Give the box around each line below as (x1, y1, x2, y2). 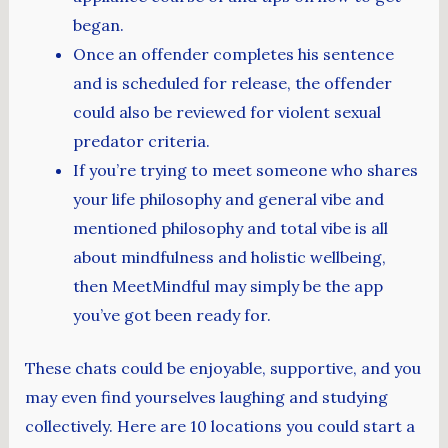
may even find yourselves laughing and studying (24, 386, 388, 407)
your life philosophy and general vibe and (72, 188, 384, 209)
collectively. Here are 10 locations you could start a (24, 415, 415, 436)
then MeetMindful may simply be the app (72, 275, 383, 296)
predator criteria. (72, 130, 210, 151)
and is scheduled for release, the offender (72, 72, 392, 93)
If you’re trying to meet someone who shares (72, 159, 418, 180)
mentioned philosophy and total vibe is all (72, 217, 388, 238)
